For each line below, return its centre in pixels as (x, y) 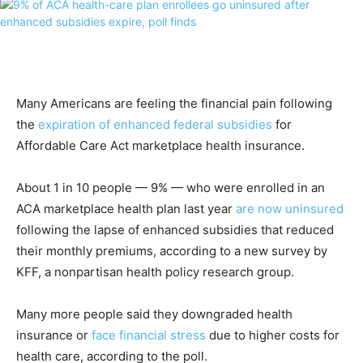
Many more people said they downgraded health (154, 314)
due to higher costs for (273, 335)
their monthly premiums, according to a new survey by (172, 251)
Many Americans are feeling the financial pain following (174, 104)
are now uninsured (290, 209)
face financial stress (149, 335)
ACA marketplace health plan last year (126, 209)
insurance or (54, 335)
